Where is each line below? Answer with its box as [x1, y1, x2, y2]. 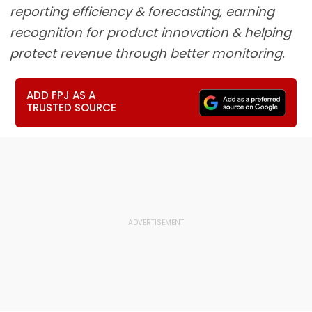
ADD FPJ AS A [26, 88, 96, 102]
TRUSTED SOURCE [26, 100, 117, 115]
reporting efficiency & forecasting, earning [10, 3, 274, 20]
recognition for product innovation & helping [10, 24, 291, 41]
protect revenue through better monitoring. [10, 45, 285, 62]
